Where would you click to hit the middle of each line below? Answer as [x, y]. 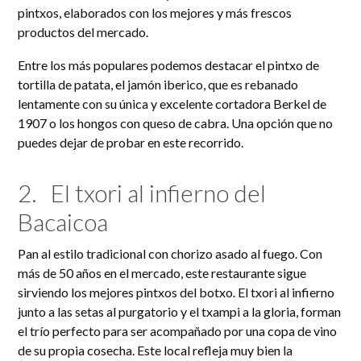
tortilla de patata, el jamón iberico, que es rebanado [158, 85]
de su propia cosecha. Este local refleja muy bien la [156, 351]
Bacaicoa [63, 222]
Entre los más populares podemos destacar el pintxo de [169, 65]
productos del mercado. [83, 32]
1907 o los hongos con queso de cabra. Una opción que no [176, 123]
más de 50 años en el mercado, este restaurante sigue [162, 273]
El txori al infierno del [159, 193]
